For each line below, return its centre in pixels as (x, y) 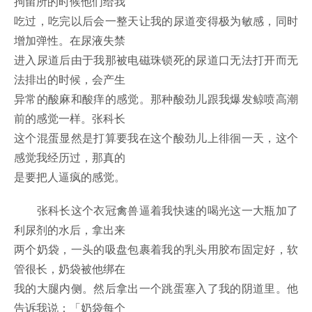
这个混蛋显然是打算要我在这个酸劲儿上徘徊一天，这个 (156, 138)
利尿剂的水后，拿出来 (70, 230)
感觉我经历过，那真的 (70, 157)
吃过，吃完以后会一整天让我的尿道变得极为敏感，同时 (156, 21)
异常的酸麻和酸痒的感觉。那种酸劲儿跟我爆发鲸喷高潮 (156, 99)
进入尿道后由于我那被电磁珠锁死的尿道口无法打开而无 (156, 60)
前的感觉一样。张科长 (70, 118)
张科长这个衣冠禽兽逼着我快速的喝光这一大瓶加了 (156, 210)
